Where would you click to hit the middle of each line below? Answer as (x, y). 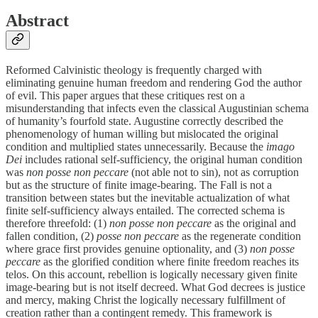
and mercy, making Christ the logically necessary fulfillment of (146, 300)
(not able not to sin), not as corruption (214, 172)
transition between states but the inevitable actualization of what (148, 197)
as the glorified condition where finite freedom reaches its (170, 261)
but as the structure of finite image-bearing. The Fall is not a (139, 185)
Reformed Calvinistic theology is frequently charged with (134, 70)
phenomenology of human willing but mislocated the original (142, 133)
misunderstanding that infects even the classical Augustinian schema (157, 108)
